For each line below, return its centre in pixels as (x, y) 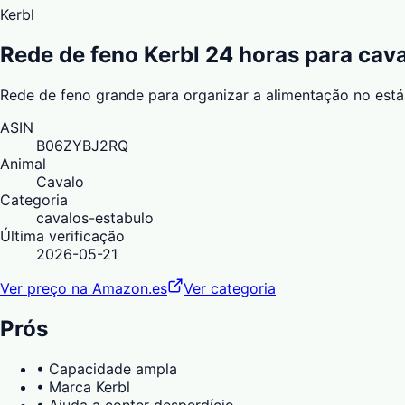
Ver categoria (230, 288)
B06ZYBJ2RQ (82, 145)
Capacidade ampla (113, 368)
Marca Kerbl (89, 386)
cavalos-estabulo (95, 217)
